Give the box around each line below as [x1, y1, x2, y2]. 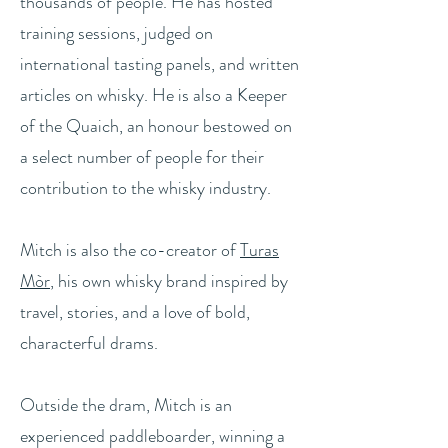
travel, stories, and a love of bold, [20, 298, 250, 325]
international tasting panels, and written [20, 50, 299, 77]
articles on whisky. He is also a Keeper [20, 81, 287, 108]
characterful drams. [20, 329, 158, 356]
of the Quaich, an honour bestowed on [20, 112, 292, 139]
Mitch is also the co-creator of [20, 236, 240, 263]
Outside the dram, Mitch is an [20, 391, 232, 418]
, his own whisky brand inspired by [50, 267, 288, 294]
